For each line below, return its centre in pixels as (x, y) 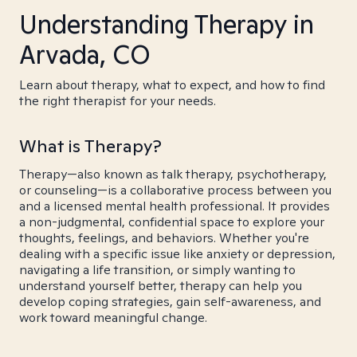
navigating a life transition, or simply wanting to (157, 270)
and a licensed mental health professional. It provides (175, 206)
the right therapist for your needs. (118, 101)
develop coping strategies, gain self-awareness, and (170, 302)
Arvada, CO (85, 54)
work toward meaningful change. (113, 318)
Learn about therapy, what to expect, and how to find (172, 85)
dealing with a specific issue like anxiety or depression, (177, 254)
